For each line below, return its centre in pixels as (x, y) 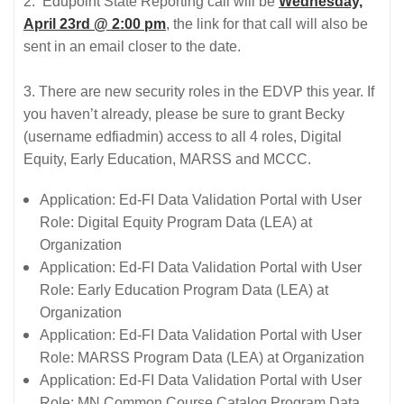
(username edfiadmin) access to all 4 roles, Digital (183, 136)
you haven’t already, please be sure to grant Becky (184, 114)
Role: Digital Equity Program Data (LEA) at (176, 222)
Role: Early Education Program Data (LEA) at (184, 289)
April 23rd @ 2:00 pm (95, 23)
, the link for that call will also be (267, 23)
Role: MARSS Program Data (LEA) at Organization (202, 357)
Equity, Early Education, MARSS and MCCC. (167, 159)
